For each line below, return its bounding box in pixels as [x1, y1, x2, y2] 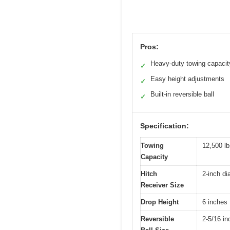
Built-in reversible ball [150, 90, 214, 99]
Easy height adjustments [150, 75, 224, 83]
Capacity [141, 153, 168, 161]
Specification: [140, 122, 189, 130]
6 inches [202, 198, 227, 206]
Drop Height [141, 198, 179, 206]
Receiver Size [141, 181, 184, 189]
